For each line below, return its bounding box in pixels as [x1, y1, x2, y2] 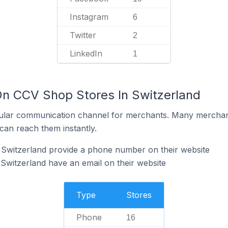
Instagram [70, 11, 108, 22]
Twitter [70, 30, 96, 40]
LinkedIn [70, 48, 102, 59]
